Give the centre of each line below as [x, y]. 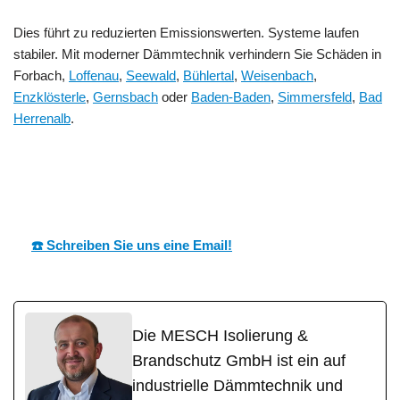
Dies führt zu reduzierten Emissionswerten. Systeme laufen [186, 33]
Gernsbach [125, 97]
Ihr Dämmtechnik [188, 176]
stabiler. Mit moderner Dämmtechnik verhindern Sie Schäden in [197, 54]
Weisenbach [277, 76]
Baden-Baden [231, 97]
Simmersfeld [315, 97]
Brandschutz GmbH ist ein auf [239, 361]
